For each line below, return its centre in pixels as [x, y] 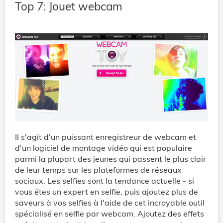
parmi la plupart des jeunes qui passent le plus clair [111, 159]
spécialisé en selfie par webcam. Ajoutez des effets [110, 213]
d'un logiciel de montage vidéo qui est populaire [104, 148]
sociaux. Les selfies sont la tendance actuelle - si [105, 180]
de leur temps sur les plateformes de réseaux [98, 169]
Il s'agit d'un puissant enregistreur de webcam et [106, 137]
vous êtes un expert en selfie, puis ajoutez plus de [107, 191]
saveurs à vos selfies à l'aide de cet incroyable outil [110, 202]
